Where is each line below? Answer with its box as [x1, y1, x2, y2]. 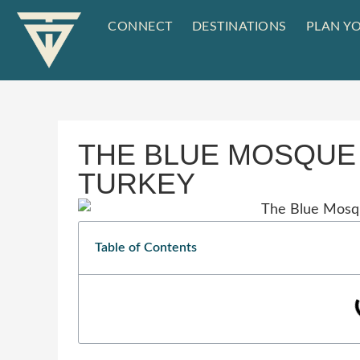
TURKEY [78, 167, 195, 200]
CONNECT [108, 20, 173, 33]
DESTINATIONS [191, 20, 287, 33]
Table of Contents [95, 241, 197, 255]
